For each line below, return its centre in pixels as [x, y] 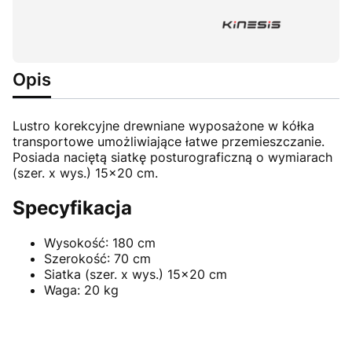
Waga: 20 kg [81, 290]
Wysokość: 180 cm [100, 243]
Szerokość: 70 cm [97, 259]
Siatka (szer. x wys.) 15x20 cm [136, 275]
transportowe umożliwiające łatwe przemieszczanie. [169, 142]
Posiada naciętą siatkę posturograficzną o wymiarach [172, 158]
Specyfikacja [72, 208]
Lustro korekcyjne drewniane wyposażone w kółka [163, 126]
